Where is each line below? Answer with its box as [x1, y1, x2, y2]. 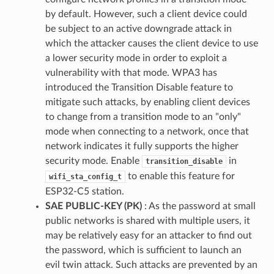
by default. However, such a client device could [45, 9, 247, 19]
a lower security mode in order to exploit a [45, 53, 227, 63]
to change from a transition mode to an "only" [45, 111, 241, 122]
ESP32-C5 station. [45, 186, 124, 196]
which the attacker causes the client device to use [45, 38, 258, 48]
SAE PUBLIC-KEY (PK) [45, 201, 142, 211]
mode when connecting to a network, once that [45, 126, 249, 136]
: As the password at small [141, 201, 256, 211]
